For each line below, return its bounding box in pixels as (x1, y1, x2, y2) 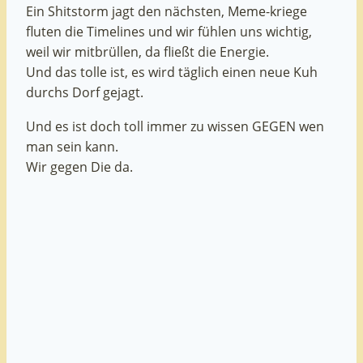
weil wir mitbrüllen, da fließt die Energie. (26, 43, 269, 62)
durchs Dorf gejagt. (26, 83, 143, 102)
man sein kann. (26, 137, 118, 156)
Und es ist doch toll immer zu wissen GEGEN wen (26, 117, 324, 135)
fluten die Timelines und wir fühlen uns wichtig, (26, 23, 312, 41)
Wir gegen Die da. (26, 157, 133, 176)
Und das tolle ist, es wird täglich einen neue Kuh (26, 63, 318, 82)
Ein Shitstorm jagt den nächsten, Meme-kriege (26, 2, 307, 21)
